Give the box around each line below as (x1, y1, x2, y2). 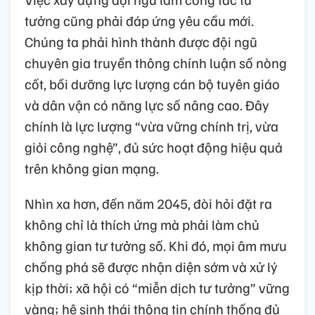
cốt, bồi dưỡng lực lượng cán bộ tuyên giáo (25, 75, 280, 94)
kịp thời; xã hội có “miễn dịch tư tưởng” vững (25, 278, 290, 297)
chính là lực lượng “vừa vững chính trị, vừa (25, 117, 278, 136)
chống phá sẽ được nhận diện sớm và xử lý (25, 257, 278, 276)
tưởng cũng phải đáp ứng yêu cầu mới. (25, 11, 254, 30)
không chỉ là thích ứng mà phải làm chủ (25, 215, 259, 234)
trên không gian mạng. (25, 159, 159, 178)
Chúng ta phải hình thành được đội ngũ (25, 32, 257, 51)
